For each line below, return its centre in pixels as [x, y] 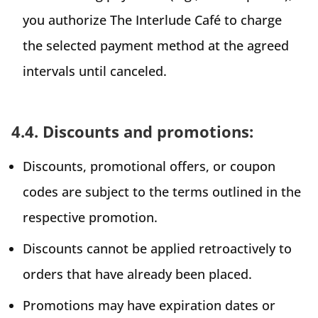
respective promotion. [90, 217]
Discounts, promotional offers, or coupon [149, 166]
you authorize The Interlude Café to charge [152, 20]
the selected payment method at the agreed [156, 45]
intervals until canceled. [95, 71]
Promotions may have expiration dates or [149, 305]
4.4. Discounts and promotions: [132, 131]
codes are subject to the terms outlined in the [162, 191]
